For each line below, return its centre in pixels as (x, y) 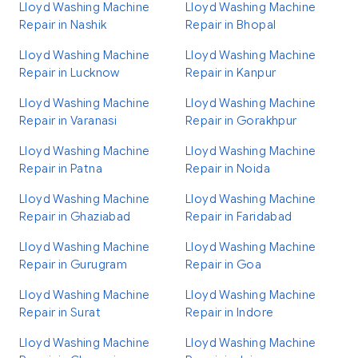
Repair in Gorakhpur (241, 121)
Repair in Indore (230, 312)
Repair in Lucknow (70, 73)
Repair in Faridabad (239, 217)
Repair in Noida (228, 169)
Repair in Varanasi (68, 121)
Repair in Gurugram (74, 265)
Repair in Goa (224, 265)
